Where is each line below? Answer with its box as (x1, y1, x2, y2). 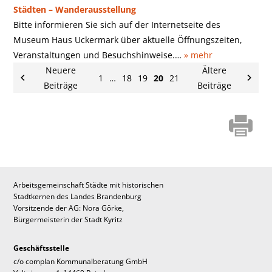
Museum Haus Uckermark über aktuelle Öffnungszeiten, (13, 34, 243, 46)
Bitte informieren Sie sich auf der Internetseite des (13, 19, 221, 30)
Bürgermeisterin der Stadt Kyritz (13, 215, 123, 225)
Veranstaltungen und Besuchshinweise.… (13, 49, 185, 61)
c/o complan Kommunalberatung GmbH (13, 257, 148, 267)
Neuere (46, 64, 76, 76)
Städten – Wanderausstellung (13, 4, 137, 15)
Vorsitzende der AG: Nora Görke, (13, 203, 124, 213)
